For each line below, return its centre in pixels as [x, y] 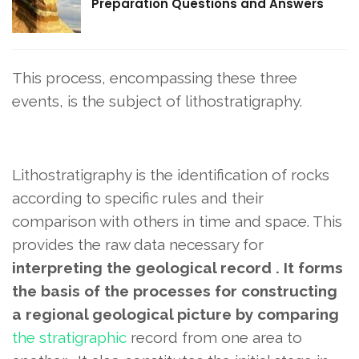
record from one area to [214, 338]
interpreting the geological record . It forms [177, 268]
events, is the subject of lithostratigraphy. [157, 101]
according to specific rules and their [138, 198]
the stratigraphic [69, 338]
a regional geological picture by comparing [175, 315]
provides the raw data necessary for [138, 245]
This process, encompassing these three [155, 78]
